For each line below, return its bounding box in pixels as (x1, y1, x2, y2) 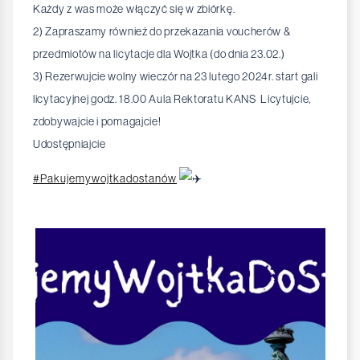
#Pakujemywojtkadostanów (33, 172, 177, 186)
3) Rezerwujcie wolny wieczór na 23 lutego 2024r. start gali (33, 70, 318, 84)
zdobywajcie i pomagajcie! (33, 115, 162, 129)
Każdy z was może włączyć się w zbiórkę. (33, 2, 235, 16)
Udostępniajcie (33, 137, 108, 151)
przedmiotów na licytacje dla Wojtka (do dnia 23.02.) (33, 47, 285, 61)
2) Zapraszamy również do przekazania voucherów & (33, 25, 291, 39)
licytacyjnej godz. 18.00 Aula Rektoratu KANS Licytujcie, (33, 92, 311, 106)
